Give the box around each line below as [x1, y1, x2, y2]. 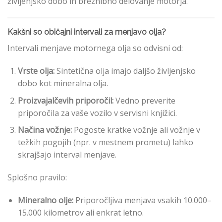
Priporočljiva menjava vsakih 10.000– [73, 195, 212, 206]
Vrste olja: [17, 65, 55, 77]
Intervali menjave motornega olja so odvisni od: [7, 43, 183, 54]
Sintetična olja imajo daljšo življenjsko [54, 65, 196, 77]
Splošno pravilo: [7, 172, 67, 183]
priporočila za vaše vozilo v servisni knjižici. [17, 107, 177, 118]
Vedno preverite [113, 95, 175, 106]
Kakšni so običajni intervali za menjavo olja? [7, 27, 166, 37]
